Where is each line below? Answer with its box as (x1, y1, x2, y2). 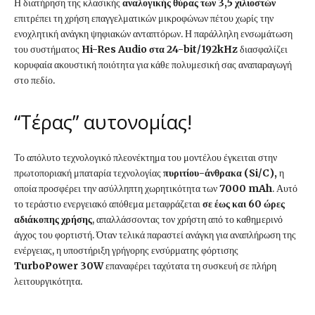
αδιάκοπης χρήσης (14, 213, 92, 226)
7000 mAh (217, 182, 272, 195)
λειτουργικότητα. (14, 275, 82, 288)
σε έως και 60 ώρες (202, 198, 285, 211)
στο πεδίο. (14, 74, 55, 87)
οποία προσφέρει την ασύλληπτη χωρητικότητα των (14, 182, 217, 195)
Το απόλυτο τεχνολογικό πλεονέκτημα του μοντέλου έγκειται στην (14, 151, 277, 165)
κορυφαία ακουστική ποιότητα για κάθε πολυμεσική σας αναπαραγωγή (14, 58, 292, 72)
